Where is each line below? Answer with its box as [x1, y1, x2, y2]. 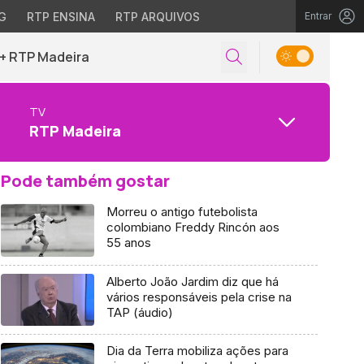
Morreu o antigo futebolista [106, 204, 258, 219]
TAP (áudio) [106, 304, 173, 320]
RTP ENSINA [26, 10, 95, 24]
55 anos [106, 235, 151, 250]
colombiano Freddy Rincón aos [106, 219, 279, 235]
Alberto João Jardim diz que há [106, 273, 279, 289]
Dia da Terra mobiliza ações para [106, 343, 288, 359]
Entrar [305, 10, 331, 22]
